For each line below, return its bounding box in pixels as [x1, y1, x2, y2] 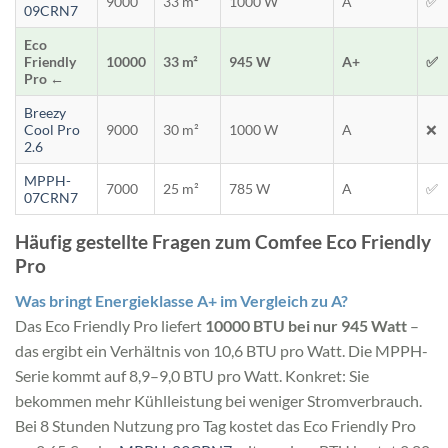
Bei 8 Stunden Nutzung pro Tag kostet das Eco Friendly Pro [15, 415, 416, 435]
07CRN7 [24, 189, 78, 207]
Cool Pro [24, 121, 80, 139]
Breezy [24, 104, 66, 122]
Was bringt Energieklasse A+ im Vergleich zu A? [15, 290, 348, 310]
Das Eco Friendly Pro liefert [15, 315, 205, 335]
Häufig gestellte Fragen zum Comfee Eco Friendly [15, 230, 431, 254]
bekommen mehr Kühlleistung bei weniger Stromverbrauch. [15, 390, 422, 410]
